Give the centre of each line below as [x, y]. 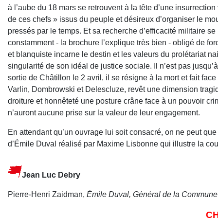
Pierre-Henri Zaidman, [47, 194]
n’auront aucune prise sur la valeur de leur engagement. [104, 112]
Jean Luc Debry [51, 175]
